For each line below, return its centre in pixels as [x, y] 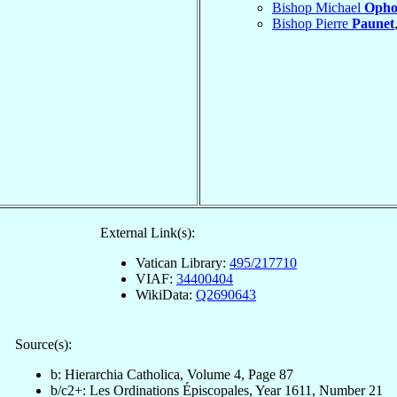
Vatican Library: [183, 262]
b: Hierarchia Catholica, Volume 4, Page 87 [171, 374]
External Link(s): [148, 232]
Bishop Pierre [312, 23]
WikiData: [166, 294]
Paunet [373, 23]
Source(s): [43, 344]
